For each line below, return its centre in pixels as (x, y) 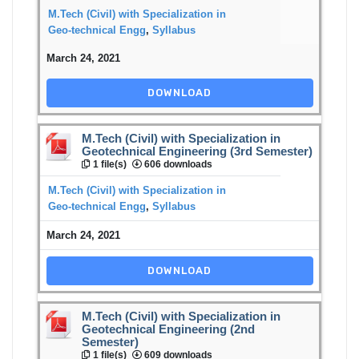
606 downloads (177, 164)
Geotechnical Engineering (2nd (168, 329)
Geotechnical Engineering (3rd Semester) (197, 151)
